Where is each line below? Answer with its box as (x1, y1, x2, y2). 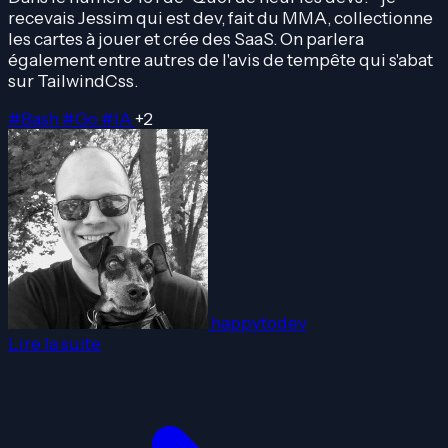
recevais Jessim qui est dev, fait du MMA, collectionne (8, 6, 433, 28)
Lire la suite (8, 333, 101, 355)
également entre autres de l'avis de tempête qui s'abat (8, 48, 433, 70)
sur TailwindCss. (8, 69, 138, 91)
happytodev (211, 312, 307, 334)
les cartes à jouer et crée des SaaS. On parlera (8, 27, 364, 49)
